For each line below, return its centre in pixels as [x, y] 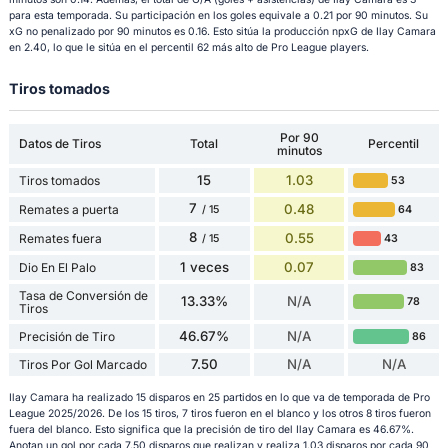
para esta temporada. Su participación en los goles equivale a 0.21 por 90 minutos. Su [218, 16]
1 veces [204, 266]
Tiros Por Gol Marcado [82, 364]
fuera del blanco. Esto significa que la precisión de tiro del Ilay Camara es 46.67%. [211, 429]
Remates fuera [60, 238]
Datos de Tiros [59, 144]
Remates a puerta [68, 209]
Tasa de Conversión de [83, 295]
